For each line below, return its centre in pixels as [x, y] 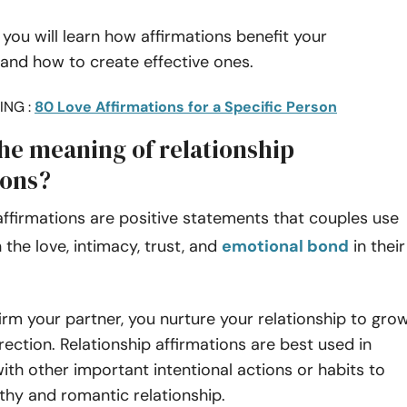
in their [377, 246]
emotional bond [285, 246]
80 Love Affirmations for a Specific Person [186, 107]
